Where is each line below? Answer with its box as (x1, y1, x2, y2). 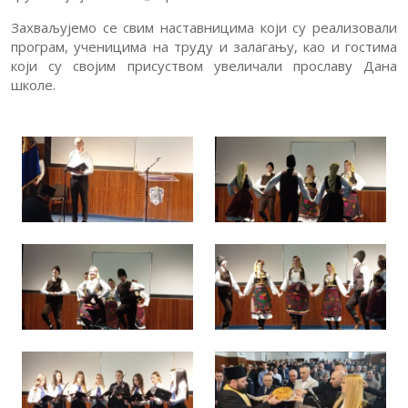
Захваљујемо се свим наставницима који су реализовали (11, 17, 397, 36)
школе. (11, 75, 56, 94)
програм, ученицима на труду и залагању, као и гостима (11, 36, 397, 56)
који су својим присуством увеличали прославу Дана (11, 56, 397, 75)
